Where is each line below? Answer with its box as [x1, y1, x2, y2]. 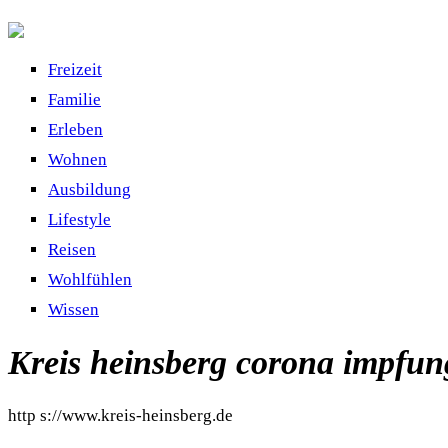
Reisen [48, 240, 96, 259]
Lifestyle [48, 210, 111, 229]
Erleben [48, 120, 103, 139]
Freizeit [48, 60, 102, 79]
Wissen [48, 300, 99, 319]
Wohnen [48, 150, 107, 169]
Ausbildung [48, 180, 131, 199]
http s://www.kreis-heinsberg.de [8, 405, 233, 425]
